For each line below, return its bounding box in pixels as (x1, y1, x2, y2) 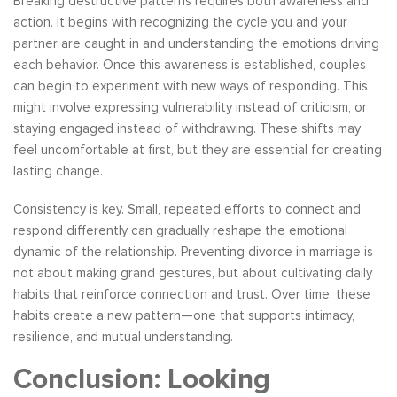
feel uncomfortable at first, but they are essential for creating (13, 141, 382, 158)
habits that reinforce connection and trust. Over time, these (13, 285, 370, 302)
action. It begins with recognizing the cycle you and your (13, 13, 347, 30)
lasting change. (13, 162, 103, 179)
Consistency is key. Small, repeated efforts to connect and (13, 200, 361, 217)
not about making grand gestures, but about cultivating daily (13, 264, 372, 281)
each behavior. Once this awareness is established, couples (13, 56, 366, 73)
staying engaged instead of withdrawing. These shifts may (13, 120, 361, 136)
